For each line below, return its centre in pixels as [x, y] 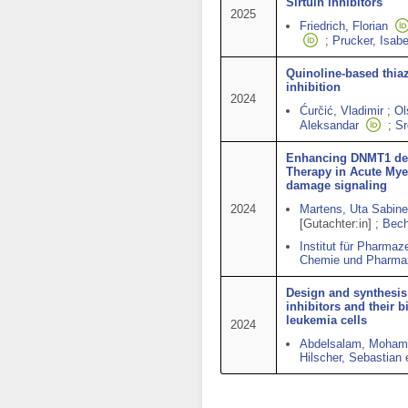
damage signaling [337, 185]
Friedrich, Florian [344, 26]
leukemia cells [326, 320]
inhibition [313, 87]
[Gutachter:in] [336, 224]
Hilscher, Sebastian [351, 357]
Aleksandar [329, 125]
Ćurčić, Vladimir [342, 111]
